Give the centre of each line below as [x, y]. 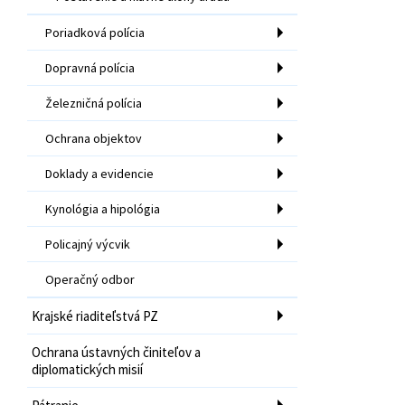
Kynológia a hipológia [103, 208]
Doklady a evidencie [99, 173]
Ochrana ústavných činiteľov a [116, 352]
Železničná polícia [94, 103]
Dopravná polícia [90, 67]
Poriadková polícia [95, 32]
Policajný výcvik [88, 244]
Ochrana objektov [94, 138]
